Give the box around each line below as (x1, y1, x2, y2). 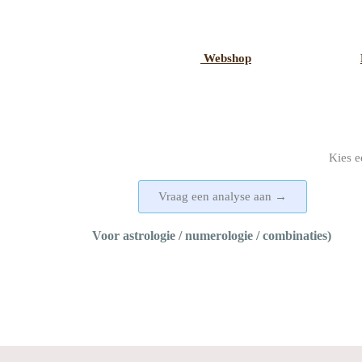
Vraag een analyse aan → (158, 190, 287, 204)
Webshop (200, 52, 251, 65)
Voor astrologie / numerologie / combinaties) (73, 229, 331, 243)
